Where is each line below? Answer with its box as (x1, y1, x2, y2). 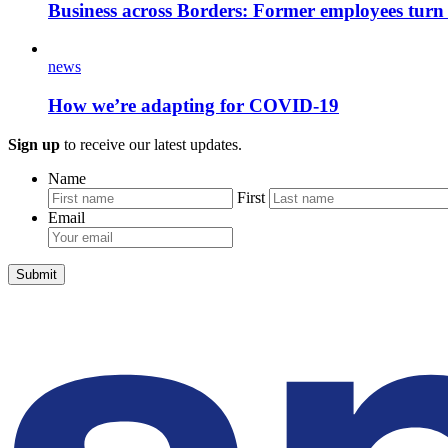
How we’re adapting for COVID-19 (48, 95, 339, 117)
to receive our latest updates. (60, 135, 242, 153)
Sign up (8, 135, 60, 153)
